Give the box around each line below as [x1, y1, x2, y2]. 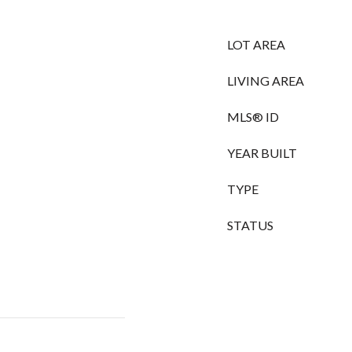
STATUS [227, 218, 273, 233]
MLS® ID [227, 109, 279, 124]
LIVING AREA [227, 73, 304, 88]
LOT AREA [227, 37, 285, 52]
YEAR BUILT [227, 145, 297, 160]
